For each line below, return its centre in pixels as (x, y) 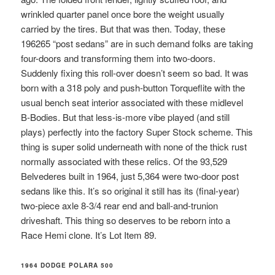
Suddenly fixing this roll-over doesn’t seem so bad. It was (135, 73)
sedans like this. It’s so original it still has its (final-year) (130, 191)
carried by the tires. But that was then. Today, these (123, 29)
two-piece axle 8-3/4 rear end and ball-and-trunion (120, 206)
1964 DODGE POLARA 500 (68, 265)
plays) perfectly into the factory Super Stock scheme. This (137, 132)
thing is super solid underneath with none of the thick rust (134, 147)
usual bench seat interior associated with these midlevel (132, 103)
